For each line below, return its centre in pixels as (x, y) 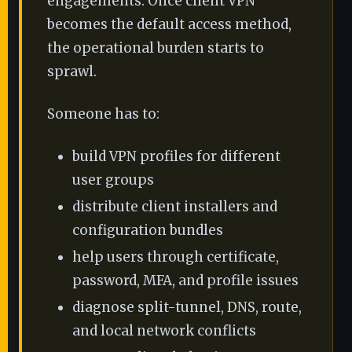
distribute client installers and (175, 207)
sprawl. (72, 71)
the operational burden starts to (156, 48)
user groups (113, 180)
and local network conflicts (164, 331)
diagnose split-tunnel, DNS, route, (187, 307)
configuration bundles (148, 230)
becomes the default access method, (169, 24)
